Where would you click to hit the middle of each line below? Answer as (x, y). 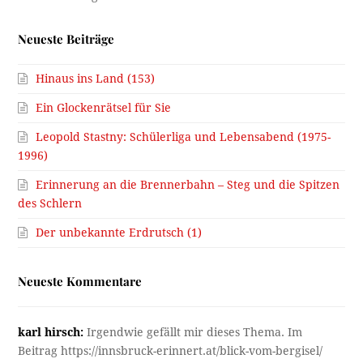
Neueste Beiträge (66, 39)
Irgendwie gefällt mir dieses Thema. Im (193, 333)
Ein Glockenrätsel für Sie (104, 108)
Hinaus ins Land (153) (96, 79)
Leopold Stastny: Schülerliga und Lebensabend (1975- (184, 137)
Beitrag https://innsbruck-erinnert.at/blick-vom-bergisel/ (171, 351)
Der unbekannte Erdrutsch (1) (119, 233)
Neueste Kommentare (80, 282)
